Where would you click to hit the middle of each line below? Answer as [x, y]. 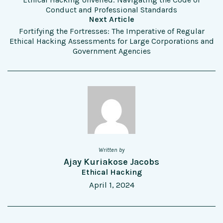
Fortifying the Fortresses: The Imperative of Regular [111, 31]
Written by [111, 150]
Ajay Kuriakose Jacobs [111, 162]
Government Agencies [111, 51]
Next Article [111, 19]
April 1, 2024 [111, 185]
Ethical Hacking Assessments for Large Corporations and [111, 41]
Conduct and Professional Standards [111, 10]
